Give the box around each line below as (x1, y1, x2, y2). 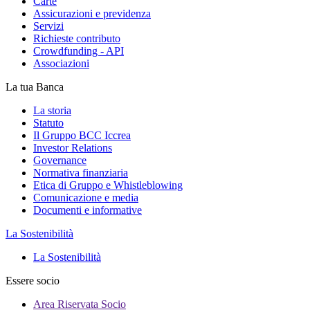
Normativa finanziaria (33, 167, 128, 179)
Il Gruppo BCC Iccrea (33, 129, 131, 141)
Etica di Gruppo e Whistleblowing (33, 179, 183, 191)
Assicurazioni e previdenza (33, 8, 151, 19)
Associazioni (33, 57, 89, 69)
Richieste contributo (33, 33, 120, 44)
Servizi (33, 20, 64, 32)
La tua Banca (6, 81, 64, 93)
